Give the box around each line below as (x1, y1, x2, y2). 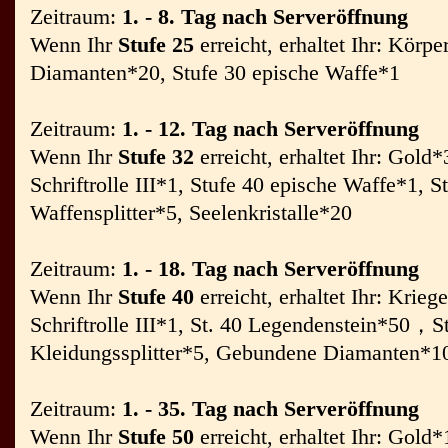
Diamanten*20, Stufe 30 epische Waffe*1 (30, 60, 400, 85)
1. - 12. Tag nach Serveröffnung (122, 116, 419, 141)
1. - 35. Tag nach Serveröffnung (122, 396, 419, 421)
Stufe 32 (118, 144, 194, 169)
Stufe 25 (118, 32, 194, 57)
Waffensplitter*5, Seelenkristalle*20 (30, 200, 352, 225)
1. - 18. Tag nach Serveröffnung (122, 256, 419, 281)
